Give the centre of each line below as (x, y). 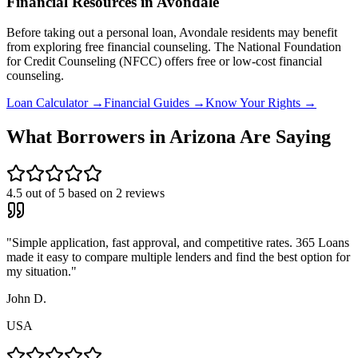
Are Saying (283, 137)
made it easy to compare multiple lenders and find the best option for (178, 257)
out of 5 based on (69, 193)
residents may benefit (282, 33)
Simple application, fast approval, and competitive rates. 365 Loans (181, 243)
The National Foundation (276, 47)
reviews (143, 193)
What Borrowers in (88, 137)
